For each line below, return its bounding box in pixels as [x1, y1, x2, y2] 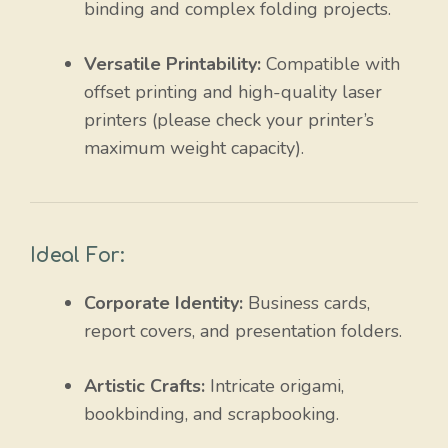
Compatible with [261, 52, 400, 77]
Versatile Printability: [84, 52, 261, 77]
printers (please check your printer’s [84, 108, 374, 133]
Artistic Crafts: [84, 374, 205, 399]
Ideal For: [30, 245, 125, 267]
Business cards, [243, 291, 370, 316]
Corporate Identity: [84, 291, 243, 316]
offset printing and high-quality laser [84, 80, 382, 105]
